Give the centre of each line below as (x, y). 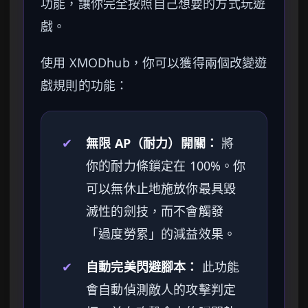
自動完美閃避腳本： (142, 267)
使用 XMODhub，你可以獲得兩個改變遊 (154, 63)
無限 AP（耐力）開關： (152, 143)
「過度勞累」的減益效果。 (161, 234)
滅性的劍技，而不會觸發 (155, 211)
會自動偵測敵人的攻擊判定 (161, 290)
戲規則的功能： (85, 86)
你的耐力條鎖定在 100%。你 (166, 166)
